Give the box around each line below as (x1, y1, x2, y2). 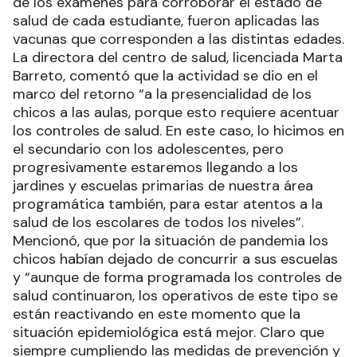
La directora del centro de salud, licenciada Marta (13, 47, 343, 67)
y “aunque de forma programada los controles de (13, 267, 342, 287)
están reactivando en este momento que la (13, 304, 300, 324)
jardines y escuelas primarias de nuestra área (13, 175, 313, 195)
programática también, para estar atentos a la (13, 194, 323, 214)
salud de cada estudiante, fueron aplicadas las (13, 10, 320, 30)
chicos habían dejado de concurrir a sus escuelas (13, 249, 338, 269)
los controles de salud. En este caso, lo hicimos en (13, 120, 344, 140)
